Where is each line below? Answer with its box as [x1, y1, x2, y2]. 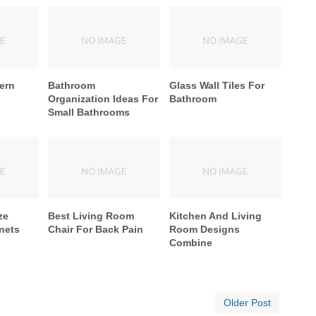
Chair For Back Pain [48, 224, 144, 236]
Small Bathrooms [48, 106, 130, 118]
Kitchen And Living [169, 210, 262, 222]
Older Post [224, 297, 271, 309]
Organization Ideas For [48, 92, 159, 104]
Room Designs [169, 224, 241, 236]
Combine [169, 237, 213, 249]
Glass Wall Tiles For [169, 79, 265, 91]
